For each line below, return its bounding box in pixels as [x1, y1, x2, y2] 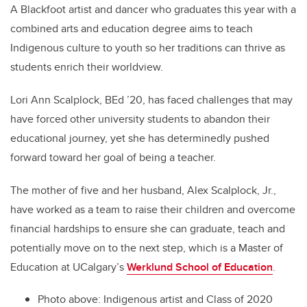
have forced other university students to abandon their [10, 111, 270, 127]
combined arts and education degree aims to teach [10, 21, 253, 37]
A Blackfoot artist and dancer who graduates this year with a [10, 1, 296, 18]
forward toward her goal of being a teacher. [10, 149, 216, 166]
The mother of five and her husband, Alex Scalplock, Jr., [10, 182, 276, 199]
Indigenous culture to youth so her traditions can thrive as [10, 40, 285, 56]
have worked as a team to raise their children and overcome [10, 201, 295, 218]
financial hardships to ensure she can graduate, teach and [10, 221, 285, 237]
